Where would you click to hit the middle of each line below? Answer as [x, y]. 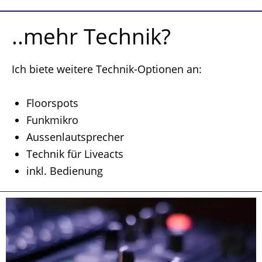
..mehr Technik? [91, 36]
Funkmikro [52, 120]
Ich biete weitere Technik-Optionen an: [107, 69]
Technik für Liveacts [75, 154]
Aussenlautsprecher [75, 137]
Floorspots [52, 103]
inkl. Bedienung [65, 171]
